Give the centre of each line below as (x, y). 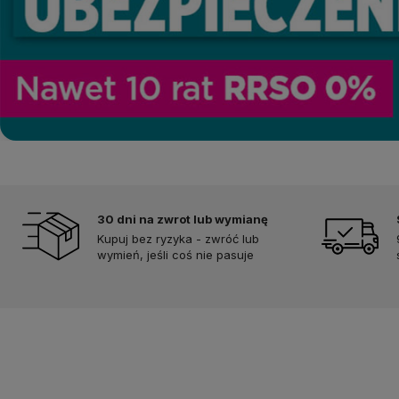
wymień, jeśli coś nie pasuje (175, 254)
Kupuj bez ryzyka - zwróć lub (178, 238)
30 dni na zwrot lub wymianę (183, 219)
